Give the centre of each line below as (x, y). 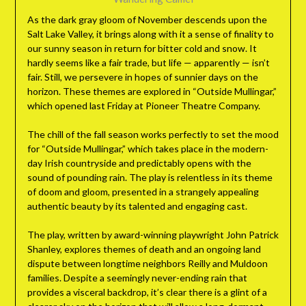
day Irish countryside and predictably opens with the (139, 163)
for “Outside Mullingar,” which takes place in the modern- (148, 149)
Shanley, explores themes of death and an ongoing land (144, 249)
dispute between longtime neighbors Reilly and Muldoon (147, 264)
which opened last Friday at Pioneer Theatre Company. (143, 106)
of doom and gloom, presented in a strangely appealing (143, 192)
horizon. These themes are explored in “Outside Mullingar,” (152, 92)
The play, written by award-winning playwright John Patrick (153, 235)
